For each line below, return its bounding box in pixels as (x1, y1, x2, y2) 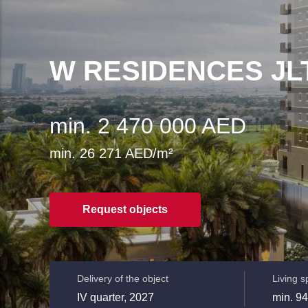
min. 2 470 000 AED (49, 113, 246, 138)
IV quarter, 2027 (77, 291, 154, 303)
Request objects (82, 203, 168, 215)
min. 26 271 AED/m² (49, 146, 173, 161)
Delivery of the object (77, 273, 168, 284)
